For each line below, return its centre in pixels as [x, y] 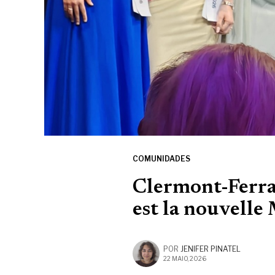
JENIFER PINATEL [211, 249]
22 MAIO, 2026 [185, 259]
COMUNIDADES [161, 159]
